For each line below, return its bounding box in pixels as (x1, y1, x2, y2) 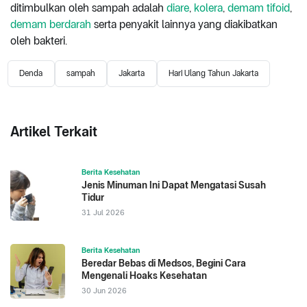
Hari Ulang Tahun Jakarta (169, 69, 259, 79)
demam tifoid (228, 1, 290, 15)
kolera (194, 1, 223, 15)
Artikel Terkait (10, 123, 97, 140)
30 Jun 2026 (82, 285, 127, 295)
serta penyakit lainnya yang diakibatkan (91, 18, 278, 32)
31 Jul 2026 (82, 207, 125, 217)
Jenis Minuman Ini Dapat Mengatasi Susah (82, 179, 266, 191)
